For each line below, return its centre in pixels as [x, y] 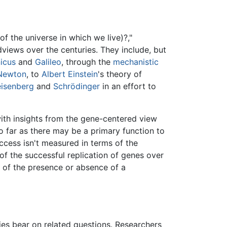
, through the [87, 62]
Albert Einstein [70, 74]
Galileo [48, 62]
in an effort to [128, 86]
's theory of [120, 74]
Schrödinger [77, 86]
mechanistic [136, 62]
